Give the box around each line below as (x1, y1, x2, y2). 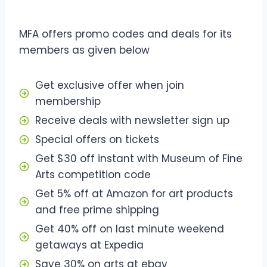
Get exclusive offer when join (35, 77, 184, 92)
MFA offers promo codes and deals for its (19, 26, 232, 41)
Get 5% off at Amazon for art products (35, 186, 233, 201)
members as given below (19, 42, 150, 57)
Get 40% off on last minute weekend (35, 221, 224, 236)
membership (35, 94, 101, 108)
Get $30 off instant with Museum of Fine (35, 151, 243, 166)
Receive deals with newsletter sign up (35, 113, 229, 128)
